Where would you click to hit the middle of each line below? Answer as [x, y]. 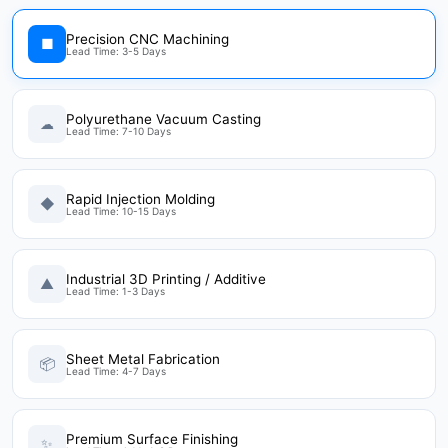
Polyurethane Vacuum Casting [163, 118]
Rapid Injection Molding [140, 198]
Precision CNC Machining [147, 38]
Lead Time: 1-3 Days [115, 290]
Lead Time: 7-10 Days [118, 130]
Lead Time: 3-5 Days [116, 50]
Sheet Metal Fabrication [143, 358]
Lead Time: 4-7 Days [116, 370]
